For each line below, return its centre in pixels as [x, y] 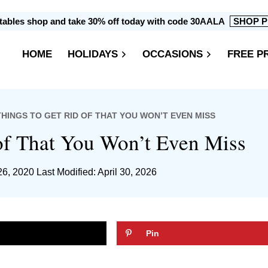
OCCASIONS [173, 54]
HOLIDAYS [93, 54]
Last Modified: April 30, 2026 [97, 172]
